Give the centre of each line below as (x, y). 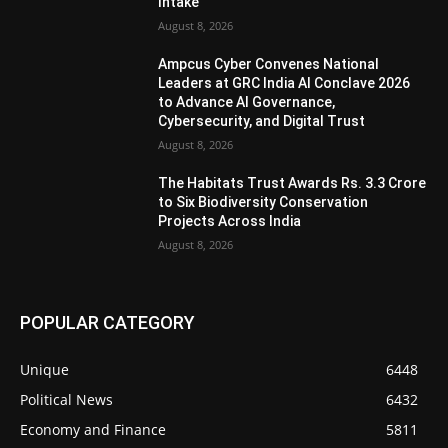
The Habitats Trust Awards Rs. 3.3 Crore (292, 182)
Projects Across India (230, 220)
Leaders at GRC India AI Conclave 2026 (284, 82)
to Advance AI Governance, (247, 101)
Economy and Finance (93, 430)
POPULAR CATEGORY (107, 323)
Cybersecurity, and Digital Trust (262, 120)
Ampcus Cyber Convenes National (269, 63)
